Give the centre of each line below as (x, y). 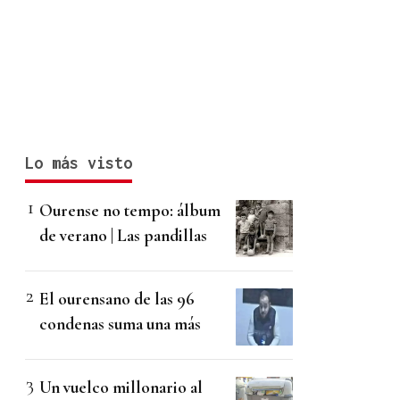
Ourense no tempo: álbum (130, 211)
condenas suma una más (120, 324)
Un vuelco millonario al (121, 387)
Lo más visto (79, 163)
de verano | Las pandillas (123, 236)
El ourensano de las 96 (117, 299)
